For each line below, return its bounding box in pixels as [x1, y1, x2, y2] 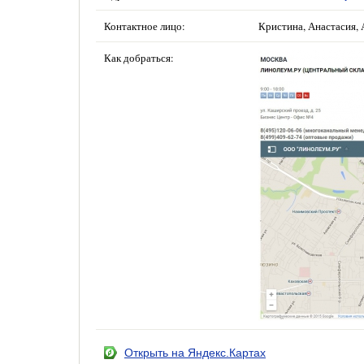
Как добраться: [104, 50, 174, 65]
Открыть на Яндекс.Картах [124, 346, 266, 359]
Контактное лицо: [104, 19, 185, 33]
